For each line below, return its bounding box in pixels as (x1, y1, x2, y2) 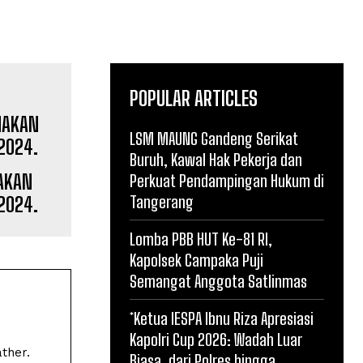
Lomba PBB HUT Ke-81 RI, (130, 229, 272, 249)
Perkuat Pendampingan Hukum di (130, 171, 324, 190)
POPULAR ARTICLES (130, 87, 258, 110)
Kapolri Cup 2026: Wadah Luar (130, 330, 302, 349)
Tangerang (130, 192, 194, 211)
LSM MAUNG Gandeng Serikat (130, 129, 298, 148)
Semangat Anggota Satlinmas (130, 271, 307, 291)
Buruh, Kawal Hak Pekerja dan (130, 150, 302, 169)
